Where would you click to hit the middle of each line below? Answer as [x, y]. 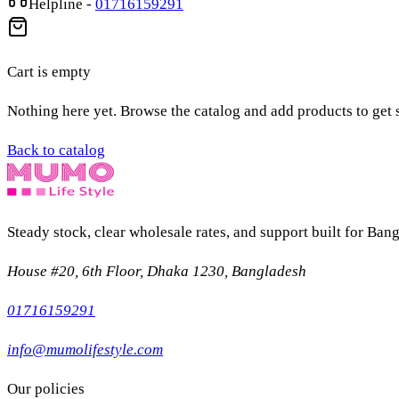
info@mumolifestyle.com [85, 350]
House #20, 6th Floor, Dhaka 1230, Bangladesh [157, 271]
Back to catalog [56, 150]
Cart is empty [49, 72]
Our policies [46, 389]
